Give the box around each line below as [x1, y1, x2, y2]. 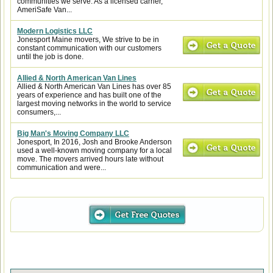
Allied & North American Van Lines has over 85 [17, 82, 171, 91]
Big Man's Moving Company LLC [17, 129, 129, 138]
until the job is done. [17, 52, 83, 61]
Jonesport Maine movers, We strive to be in [17, 35, 159, 44]
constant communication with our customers [17, 44, 161, 52]
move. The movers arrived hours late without [17, 155, 163, 163]
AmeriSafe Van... [17, 5, 72, 14]
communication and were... [17, 163, 106, 172]
